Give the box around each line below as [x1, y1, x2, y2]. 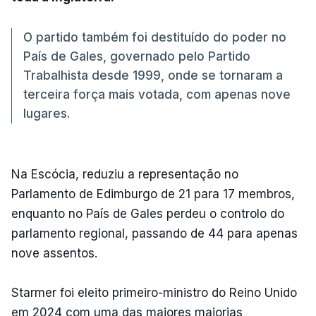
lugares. [23, 106, 70, 121]
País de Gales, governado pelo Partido [23, 49, 250, 63]
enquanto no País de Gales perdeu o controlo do [11, 206, 284, 221]
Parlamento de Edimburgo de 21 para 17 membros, [11, 186, 295, 201]
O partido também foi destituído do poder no [23, 30, 286, 44]
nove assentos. [11, 245, 97, 260]
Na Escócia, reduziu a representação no [11, 166, 238, 181]
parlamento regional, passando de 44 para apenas [11, 226, 298, 241]
